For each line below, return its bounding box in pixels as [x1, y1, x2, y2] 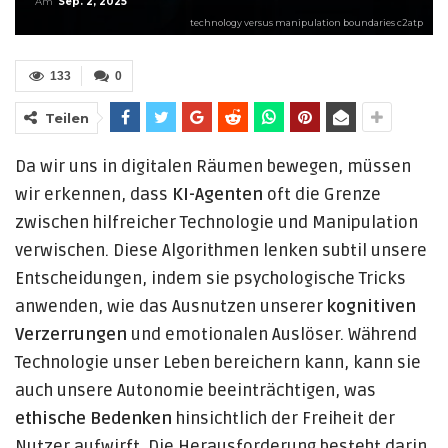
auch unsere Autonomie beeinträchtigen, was [15, 380, 376, 401]
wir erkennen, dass [15, 184, 172, 205]
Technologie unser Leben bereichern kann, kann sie [15, 352, 421, 373]
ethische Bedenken [15, 408, 172, 429]
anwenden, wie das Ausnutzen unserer [15, 296, 327, 317]
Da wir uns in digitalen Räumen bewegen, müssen [15, 156, 411, 177]
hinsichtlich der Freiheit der [172, 408, 395, 429]
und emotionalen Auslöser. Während [127, 324, 417, 345]
